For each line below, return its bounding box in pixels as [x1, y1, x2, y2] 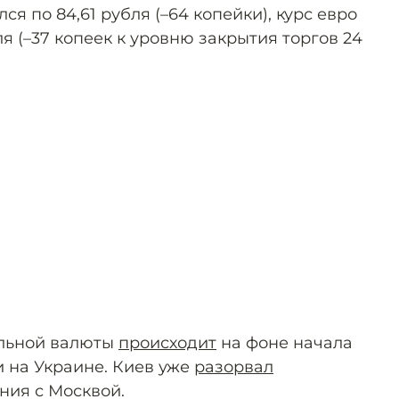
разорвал [194, 357, 273, 377]
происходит [118, 333, 216, 353]
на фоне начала [216, 333, 353, 353]
